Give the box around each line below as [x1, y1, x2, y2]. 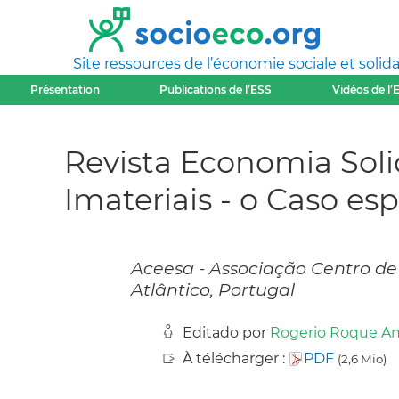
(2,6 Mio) [338, 352, 387, 367]
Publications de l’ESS [159, 83, 273, 96]
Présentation [29, 83, 100, 96]
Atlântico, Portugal [131, 279, 295, 301]
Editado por [183, 324, 270, 342]
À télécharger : [183, 350, 289, 368]
